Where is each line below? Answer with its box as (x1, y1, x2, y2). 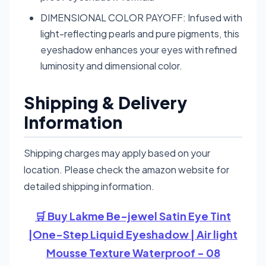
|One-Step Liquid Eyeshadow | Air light (28, 227, 237, 241)
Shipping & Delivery (24, 91, 187, 113)
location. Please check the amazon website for (24, 163, 229, 176)
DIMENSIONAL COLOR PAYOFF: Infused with (40, 11, 242, 24)
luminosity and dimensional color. (40, 59, 182, 72)
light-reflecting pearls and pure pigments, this (40, 27, 239, 40)
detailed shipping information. (24, 179, 154, 192)
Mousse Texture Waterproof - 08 (46, 245, 220, 259)
